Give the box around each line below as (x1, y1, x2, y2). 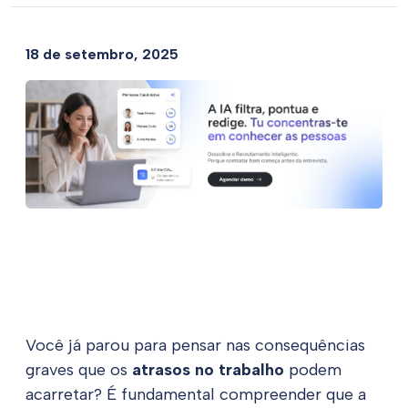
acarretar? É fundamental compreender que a (25, 383, 366, 404)
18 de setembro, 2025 (25, 45, 178, 63)
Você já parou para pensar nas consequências (25, 334, 365, 355)
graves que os (25, 359, 132, 380)
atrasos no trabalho (132, 359, 284, 380)
